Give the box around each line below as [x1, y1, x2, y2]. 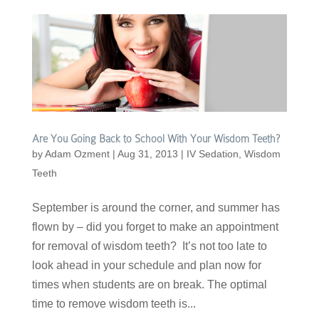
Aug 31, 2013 [117, 148, 178, 160]
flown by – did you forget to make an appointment [31, 221, 278, 234]
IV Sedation [186, 148, 239, 160]
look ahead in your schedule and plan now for [31, 259, 261, 272]
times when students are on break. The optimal [31, 278, 267, 291]
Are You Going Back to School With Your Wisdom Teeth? [31, 133, 280, 145]
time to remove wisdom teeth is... [31, 298, 196, 310]
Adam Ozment [44, 148, 110, 160]
